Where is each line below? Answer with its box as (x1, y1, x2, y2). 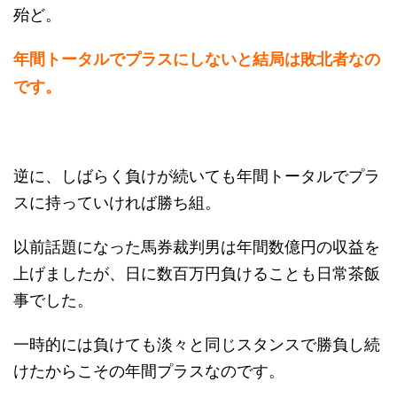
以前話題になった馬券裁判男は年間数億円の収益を (13, 234, 380, 258)
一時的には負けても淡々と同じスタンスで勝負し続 (13, 331, 380, 355)
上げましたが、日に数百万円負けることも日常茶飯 (13, 261, 380, 284)
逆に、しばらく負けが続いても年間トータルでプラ (13, 163, 380, 187)
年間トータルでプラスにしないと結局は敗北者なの (13, 47, 380, 71)
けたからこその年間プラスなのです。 (13, 358, 284, 382)
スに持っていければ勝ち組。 (13, 190, 221, 214)
